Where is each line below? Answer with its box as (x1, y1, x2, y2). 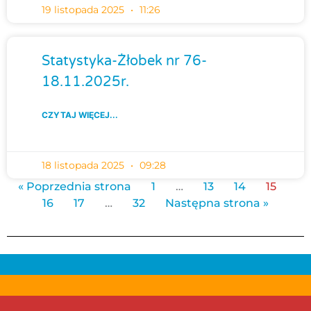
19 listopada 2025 (42, 3, 127, 16)
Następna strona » (165, 196, 269, 210)
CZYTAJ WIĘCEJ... (42, 109, 118, 120)
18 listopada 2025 (42, 158, 127, 171)
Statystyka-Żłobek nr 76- (42, 52, 207, 69)
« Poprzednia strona (17, 179, 131, 193)
